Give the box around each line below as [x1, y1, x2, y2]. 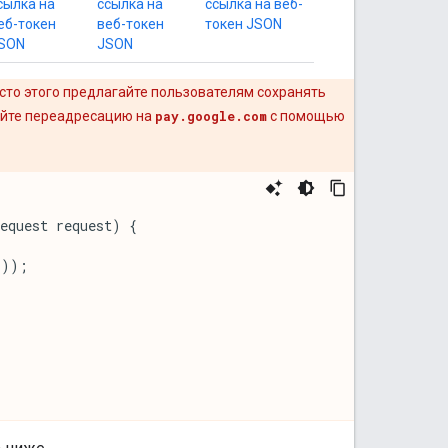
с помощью [267, 107, 345, 124]
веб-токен [97, 15, 164, 32]
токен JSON [205, 15, 282, 32]
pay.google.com [155, 107, 267, 124]
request [56, 215, 112, 235]
